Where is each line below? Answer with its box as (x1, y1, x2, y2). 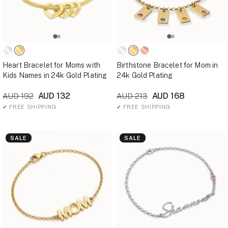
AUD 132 (36, 91, 70, 101)
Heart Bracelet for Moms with (3, 61, 100, 69)
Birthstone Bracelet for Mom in (117, 61, 218, 69)
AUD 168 (150, 91, 185, 101)
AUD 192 (3, 92, 34, 100)
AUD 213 (117, 92, 148, 100)
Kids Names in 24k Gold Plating (3, 71, 107, 79)
